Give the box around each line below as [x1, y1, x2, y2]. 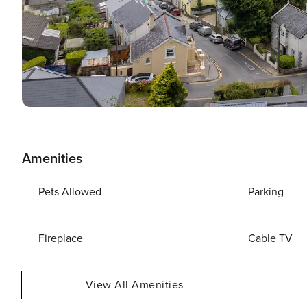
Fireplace [38, 232, 83, 245]
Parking [248, 185, 284, 199]
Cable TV [248, 232, 293, 245]
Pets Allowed [38, 185, 101, 199]
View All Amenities [85, 278, 184, 292]
